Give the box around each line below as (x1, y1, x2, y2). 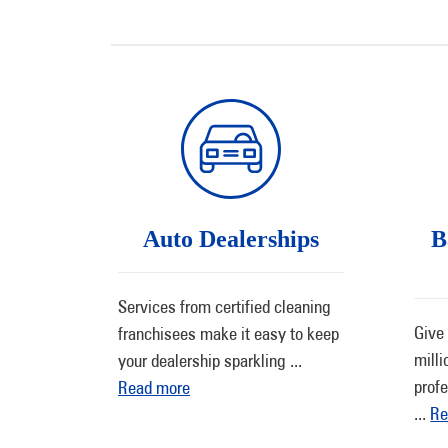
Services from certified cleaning (118, 296, 331, 317)
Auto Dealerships (143, 226, 320, 252)
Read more (118, 377, 190, 398)
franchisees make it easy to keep (118, 323, 339, 344)
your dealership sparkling (118, 350, 290, 371)
